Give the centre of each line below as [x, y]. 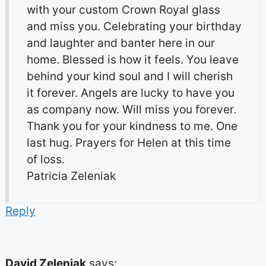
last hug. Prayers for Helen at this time [129, 143]
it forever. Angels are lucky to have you [130, 93]
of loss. [45, 160]
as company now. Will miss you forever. [131, 110]
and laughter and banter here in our [121, 43]
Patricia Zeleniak [71, 176]
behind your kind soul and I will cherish [129, 77]
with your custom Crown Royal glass [123, 10]
